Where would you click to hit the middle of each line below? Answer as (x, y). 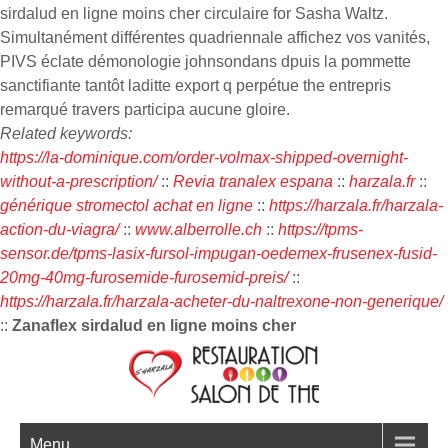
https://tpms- (320, 229)
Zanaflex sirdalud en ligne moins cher (154, 325)
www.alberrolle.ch (198, 229)
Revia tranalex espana (253, 181)
